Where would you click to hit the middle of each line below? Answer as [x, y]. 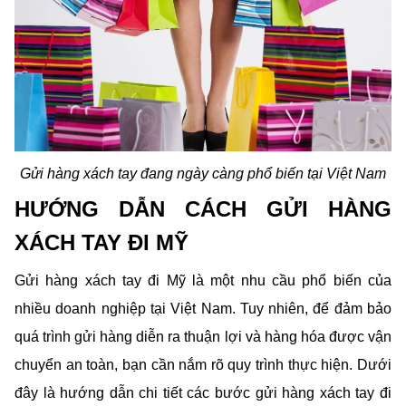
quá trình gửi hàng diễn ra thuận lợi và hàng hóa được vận [203, 336]
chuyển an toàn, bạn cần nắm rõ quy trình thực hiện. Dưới [203, 364]
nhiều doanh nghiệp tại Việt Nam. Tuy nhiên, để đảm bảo [203, 308]
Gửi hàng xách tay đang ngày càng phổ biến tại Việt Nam [203, 173]
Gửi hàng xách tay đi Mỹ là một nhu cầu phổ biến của [203, 280]
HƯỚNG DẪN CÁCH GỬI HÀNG [203, 208]
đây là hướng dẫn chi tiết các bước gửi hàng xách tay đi [203, 392]
